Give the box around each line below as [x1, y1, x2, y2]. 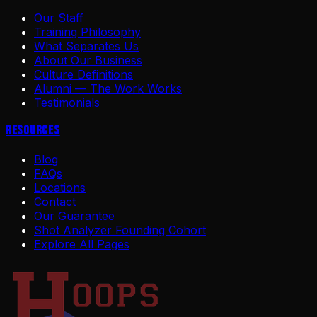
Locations [34, 180, 86, 195]
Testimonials [34, 95, 100, 110]
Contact [34, 195, 76, 209]
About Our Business [34, 52, 142, 67]
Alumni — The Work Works [34, 81, 182, 96]
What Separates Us [34, 38, 139, 53]
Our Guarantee [34, 209, 115, 224]
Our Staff [34, 10, 83, 25]
